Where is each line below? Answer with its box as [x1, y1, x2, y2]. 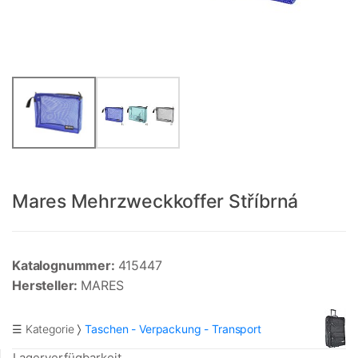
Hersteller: [12, 277, 82, 294]
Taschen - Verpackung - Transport [85, 321, 261, 336]
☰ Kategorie [12, 321, 74, 336]
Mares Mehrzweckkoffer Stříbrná [12, 190, 299, 213]
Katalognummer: [12, 257, 118, 274]
